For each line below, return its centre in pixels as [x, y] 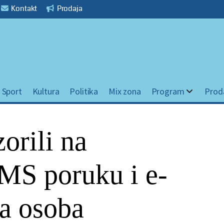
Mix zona [125, 91]
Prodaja [69, 8]
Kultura [46, 91]
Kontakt [23, 8]
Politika [84, 91]
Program [168, 91]
